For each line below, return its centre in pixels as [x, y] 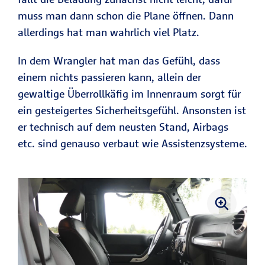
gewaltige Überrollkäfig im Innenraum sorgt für [129, 93]
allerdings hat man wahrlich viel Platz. [109, 32]
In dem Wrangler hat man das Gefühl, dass [119, 60]
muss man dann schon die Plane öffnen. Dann [126, 15]
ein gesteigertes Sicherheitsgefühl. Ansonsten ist [132, 110]
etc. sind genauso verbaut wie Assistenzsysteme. [132, 143]
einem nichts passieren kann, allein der [109, 77]
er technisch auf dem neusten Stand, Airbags [123, 127]
